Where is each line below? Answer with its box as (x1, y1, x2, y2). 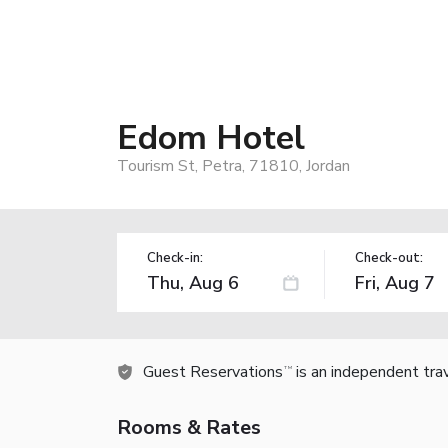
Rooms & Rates (117, 413, 261, 441)
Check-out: (354, 248, 423, 267)
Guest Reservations (143, 360, 283, 383)
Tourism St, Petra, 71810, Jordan (117, 154, 350, 177)
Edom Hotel (117, 114, 305, 161)
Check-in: (147, 248, 203, 267)
